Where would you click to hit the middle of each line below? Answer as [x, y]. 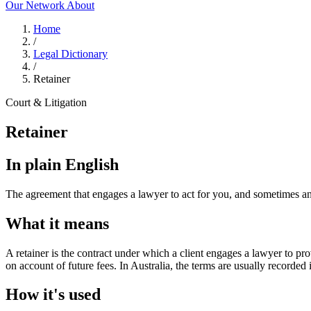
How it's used [53, 295]
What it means [57, 223]
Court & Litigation [46, 102]
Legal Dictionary [70, 54]
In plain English [62, 164]
